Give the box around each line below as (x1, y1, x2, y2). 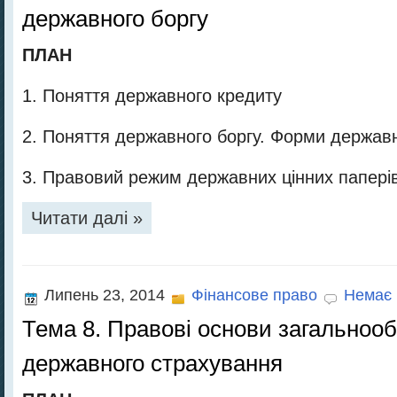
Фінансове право (191, 286, 317, 304)
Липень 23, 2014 (40, 286, 169, 304)
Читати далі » (31, 208, 143, 228)
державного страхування (22, 350, 283, 377)
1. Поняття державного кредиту (22, 86, 282, 105)
